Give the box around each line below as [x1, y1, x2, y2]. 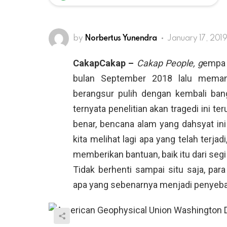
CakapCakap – [73, 57, 137, 68]
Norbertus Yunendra [84, 34, 157, 43]
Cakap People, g [136, 57, 203, 68]
